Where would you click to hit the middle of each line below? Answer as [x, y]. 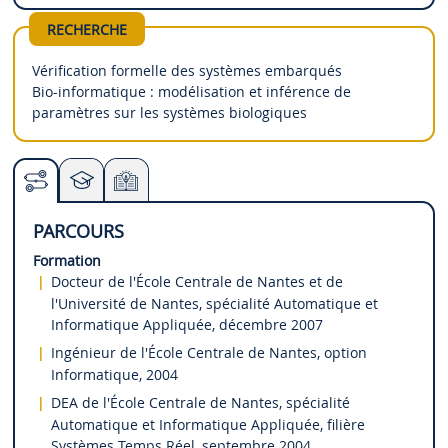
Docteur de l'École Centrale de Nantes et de [197, 281]
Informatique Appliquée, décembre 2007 [187, 324]
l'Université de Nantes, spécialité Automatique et [215, 303]
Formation [66, 260]
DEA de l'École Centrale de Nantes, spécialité [201, 403]
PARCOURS [78, 231]
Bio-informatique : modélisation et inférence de [192, 91]
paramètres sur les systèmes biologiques [170, 112]
